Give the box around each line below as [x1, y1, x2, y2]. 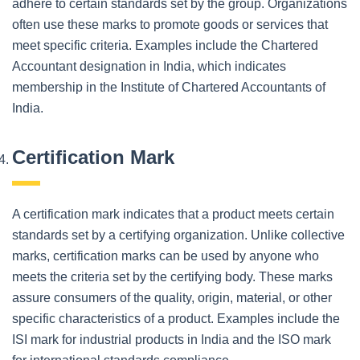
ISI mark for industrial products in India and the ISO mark [12, 332, 331, 346]
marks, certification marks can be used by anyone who [12, 248, 319, 263]
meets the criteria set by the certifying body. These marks [12, 269, 333, 284]
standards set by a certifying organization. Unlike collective [12, 227, 345, 242]
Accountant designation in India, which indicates [12, 59, 286, 73]
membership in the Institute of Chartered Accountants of [12, 80, 325, 94]
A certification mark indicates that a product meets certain [12, 207, 334, 221]
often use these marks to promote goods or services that [12, 17, 328, 31]
